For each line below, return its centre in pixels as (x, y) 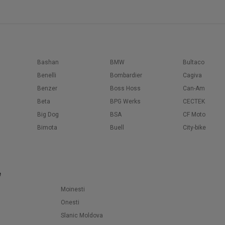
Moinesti (73, 189)
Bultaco (194, 62)
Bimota (47, 128)
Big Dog (48, 115)
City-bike (194, 128)
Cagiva (192, 75)
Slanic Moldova (82, 215)
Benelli (47, 75)
